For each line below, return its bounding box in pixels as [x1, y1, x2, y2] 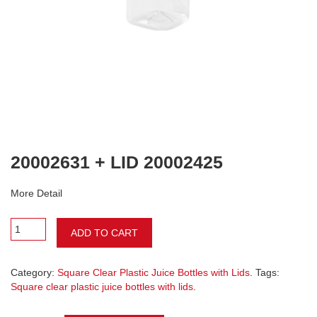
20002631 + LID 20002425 [11, 151, 223, 172]
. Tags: [250, 266, 279, 278]
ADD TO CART [71, 226, 138, 238]
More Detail [11, 187, 62, 199]
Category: [11, 266, 57, 278]
